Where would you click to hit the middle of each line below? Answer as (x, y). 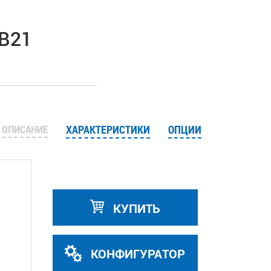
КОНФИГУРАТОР (136, 253)
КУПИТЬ (135, 208)
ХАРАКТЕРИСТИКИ (108, 129)
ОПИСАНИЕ (24, 129)
